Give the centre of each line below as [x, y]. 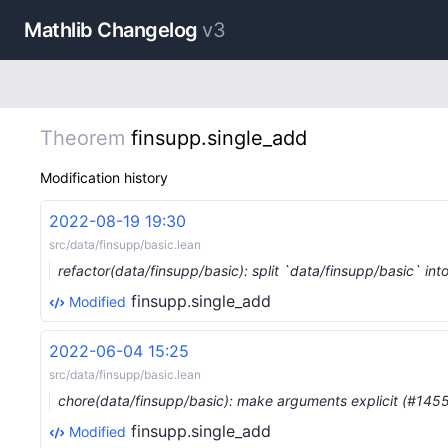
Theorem [82, 138]
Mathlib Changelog [111, 30]
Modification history [104, 177]
